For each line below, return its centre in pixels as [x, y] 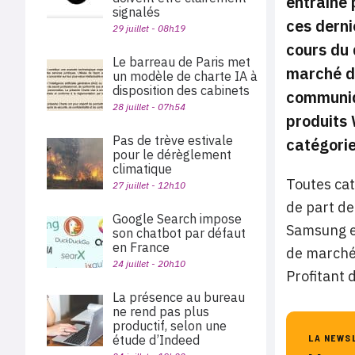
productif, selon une [170, 326]
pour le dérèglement [172, 155]
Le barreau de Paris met [181, 62]
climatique [142, 169]
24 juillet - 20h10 [149, 263]
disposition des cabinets [184, 90]
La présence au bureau [179, 297]
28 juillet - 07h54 [149, 107]
